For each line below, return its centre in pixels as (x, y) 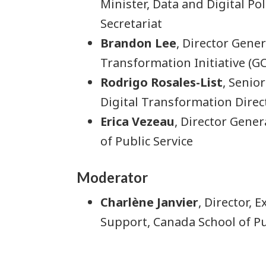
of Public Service (147, 141)
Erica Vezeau (137, 122)
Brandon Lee (138, 43)
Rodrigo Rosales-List (161, 83)
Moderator (112, 178)
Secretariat (131, 24)
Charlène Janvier (149, 202)
